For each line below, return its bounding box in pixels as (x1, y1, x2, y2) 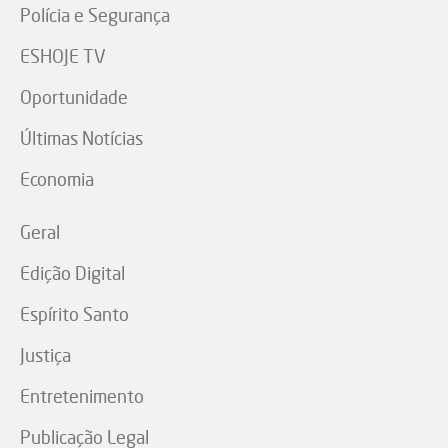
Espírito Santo (20, 303, 129, 326)
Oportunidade (20, 86, 128, 109)
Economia (20, 168, 94, 191)
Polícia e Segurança (20, 4, 170, 27)
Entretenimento (20, 385, 144, 408)
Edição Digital (20, 262, 125, 285)
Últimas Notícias (20, 127, 143, 150)
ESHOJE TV (20, 45, 106, 68)
